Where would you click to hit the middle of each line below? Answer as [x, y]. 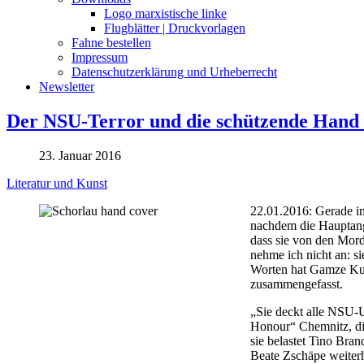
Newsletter [67, 86]
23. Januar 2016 [80, 155]
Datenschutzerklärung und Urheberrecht [174, 71]
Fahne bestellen [111, 42]
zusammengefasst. [297, 284]
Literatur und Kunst [57, 183]
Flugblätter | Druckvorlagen [175, 28]
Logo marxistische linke [165, 13]
